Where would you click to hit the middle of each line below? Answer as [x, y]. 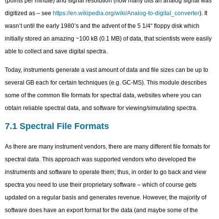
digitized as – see [29, 13]
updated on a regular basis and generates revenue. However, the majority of [106, 197]
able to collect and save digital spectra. [56, 51]
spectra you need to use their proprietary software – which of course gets [101, 185]
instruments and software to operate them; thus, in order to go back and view [106, 172]
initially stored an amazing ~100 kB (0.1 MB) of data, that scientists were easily [109, 38]
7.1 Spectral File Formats [57, 126]
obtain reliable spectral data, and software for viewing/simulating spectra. [101, 108]
